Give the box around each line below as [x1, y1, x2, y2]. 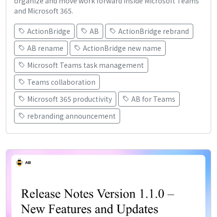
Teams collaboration [27, 77, 95, 87]
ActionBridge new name [83, 43, 161, 53]
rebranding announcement [27, 110, 116, 121]
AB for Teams [131, 93, 175, 104]
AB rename [27, 43, 63, 53]
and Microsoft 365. [14, 5, 73, 15]
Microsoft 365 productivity [27, 93, 112, 104]
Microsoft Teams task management [27, 60, 144, 70]
